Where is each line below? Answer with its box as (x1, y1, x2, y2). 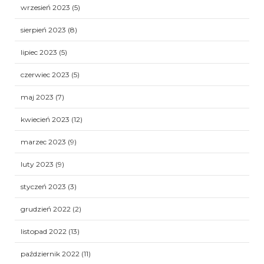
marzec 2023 (21, 137, 66, 146)
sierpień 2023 (21, 25, 66, 34)
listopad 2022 (21, 226, 67, 236)
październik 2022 (21, 249, 80, 258)
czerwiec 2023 (21, 70, 70, 79)
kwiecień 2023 (21, 114, 70, 124)
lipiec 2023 (21, 47, 57, 57)
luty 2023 (21, 159, 54, 169)
